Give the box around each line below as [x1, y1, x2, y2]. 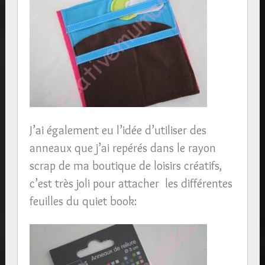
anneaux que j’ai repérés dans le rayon [29, 140, 216, 155]
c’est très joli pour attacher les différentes [29, 176, 232, 190]
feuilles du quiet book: [29, 193, 137, 208]
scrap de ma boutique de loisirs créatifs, [29, 158, 222, 173]
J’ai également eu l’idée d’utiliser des [29, 122, 206, 137]
